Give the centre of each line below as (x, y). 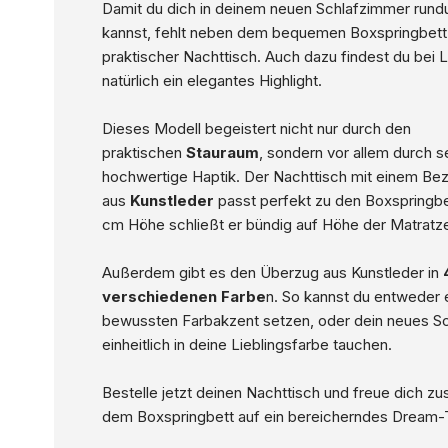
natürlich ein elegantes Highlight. (211, 81)
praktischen (143, 153)
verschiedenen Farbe (183, 297)
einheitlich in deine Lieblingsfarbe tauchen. (246, 345)
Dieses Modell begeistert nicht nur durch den (256, 129)
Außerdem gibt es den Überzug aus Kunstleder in (270, 273)
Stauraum (222, 153)
